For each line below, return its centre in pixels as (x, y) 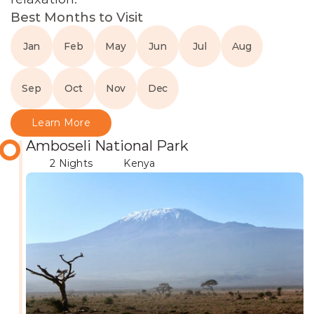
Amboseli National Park (107, 146)
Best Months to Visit (77, 18)
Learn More (61, 123)
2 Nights (71, 163)
